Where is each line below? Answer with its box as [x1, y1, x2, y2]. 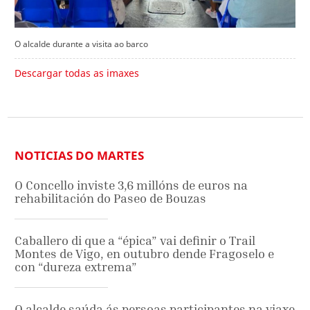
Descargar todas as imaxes [15, 66, 139, 80]
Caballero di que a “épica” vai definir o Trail [15, 232, 255, 248]
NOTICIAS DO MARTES [15, 147, 144, 163]
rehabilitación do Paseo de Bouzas [15, 190, 206, 206]
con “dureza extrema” [15, 259, 137, 274]
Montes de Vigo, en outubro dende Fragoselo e [15, 246, 274, 261]
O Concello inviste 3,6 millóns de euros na [15, 177, 248, 192]
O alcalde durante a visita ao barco [15, 38, 148, 51]
